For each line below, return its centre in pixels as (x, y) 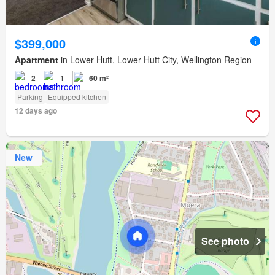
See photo (225, 241)
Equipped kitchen (77, 96)
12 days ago (36, 110)
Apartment (37, 59)
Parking (30, 96)
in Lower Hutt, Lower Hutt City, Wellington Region (155, 59)
